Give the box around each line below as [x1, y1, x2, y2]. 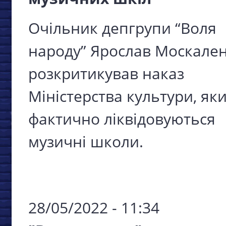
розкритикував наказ [28, 63, 184, 84]
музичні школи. [28, 131, 147, 152]
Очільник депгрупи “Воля [28, 17, 216, 38]
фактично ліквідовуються [28, 108, 215, 129]
